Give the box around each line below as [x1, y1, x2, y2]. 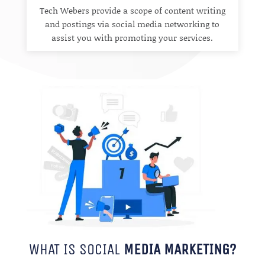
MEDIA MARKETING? [123, 240, 236, 258]
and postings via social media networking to [45, 18, 220, 31]
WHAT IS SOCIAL [28, 240, 124, 258]
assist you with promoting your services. [51, 31, 214, 44]
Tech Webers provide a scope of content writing [39, 4, 225, 17]
